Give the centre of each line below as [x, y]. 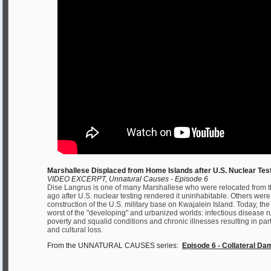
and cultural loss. [75, 230]
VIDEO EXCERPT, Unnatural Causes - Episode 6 [128, 179]
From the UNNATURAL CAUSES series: [114, 246]
